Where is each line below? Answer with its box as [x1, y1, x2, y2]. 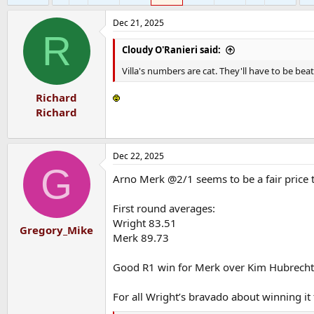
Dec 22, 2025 [113, 149, 164, 162]
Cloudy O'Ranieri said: [122, 43, 221, 56]
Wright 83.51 [113, 215, 177, 230]
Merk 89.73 [113, 230, 169, 245]
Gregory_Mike [20, 223, 93, 237]
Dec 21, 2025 [113, 17, 164, 29]
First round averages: [113, 200, 215, 215]
